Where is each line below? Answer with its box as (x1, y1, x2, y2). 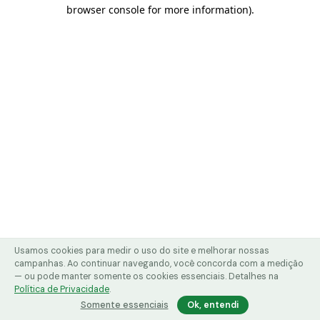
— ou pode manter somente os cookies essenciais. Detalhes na (14, 271, 279, 282)
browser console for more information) (66, 3, 251, 16)
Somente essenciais (80, 299, 169, 311)
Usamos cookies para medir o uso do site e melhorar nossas (14, 245, 269, 256)
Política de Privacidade (14, 284, 109, 295)
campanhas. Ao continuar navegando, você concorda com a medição (14, 258, 304, 269)
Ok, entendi (186, 299, 239, 311)
